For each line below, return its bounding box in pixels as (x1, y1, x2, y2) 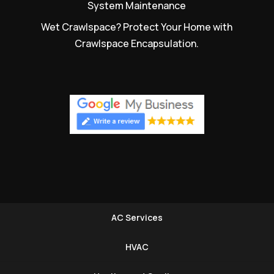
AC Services (111, 211, 163, 223)
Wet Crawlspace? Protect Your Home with (41, 20, 233, 34)
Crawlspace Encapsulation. (75, 36, 199, 50)
